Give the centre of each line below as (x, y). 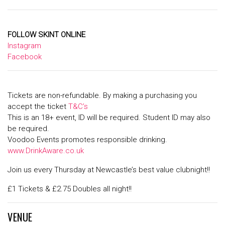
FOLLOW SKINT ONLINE (46, 35)
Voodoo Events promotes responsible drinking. (87, 140)
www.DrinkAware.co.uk (46, 151)
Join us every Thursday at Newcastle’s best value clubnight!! (109, 170)
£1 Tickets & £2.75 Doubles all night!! (70, 189)
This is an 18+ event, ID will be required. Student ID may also (109, 118)
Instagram (24, 46)
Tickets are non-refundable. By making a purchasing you (102, 96)
